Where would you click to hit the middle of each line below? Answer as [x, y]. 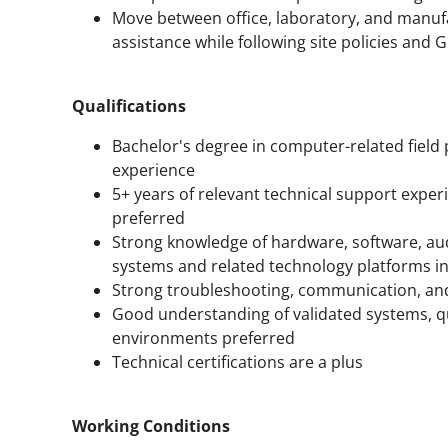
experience [153, 169]
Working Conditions [151, 425]
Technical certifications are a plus [237, 361]
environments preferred [203, 337]
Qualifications [129, 105]
